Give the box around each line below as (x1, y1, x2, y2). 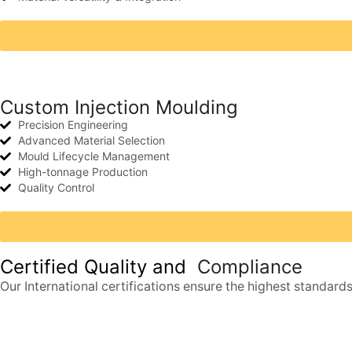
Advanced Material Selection (17, 134, 165, 148)
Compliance (192, 255, 302, 279)
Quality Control (17, 181, 94, 195)
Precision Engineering (17, 118, 128, 132)
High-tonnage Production (17, 165, 148, 179)
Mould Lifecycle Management (17, 149, 170, 163)
